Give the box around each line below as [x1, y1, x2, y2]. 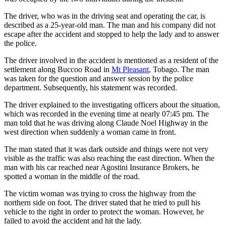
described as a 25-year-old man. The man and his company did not [4, 20, 215, 29]
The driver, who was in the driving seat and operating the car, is [4, 11, 205, 20]
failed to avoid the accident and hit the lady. [4, 216, 142, 225]
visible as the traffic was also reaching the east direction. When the [4, 153, 214, 162]
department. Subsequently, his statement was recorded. [4, 83, 177, 92]
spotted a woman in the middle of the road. [4, 172, 140, 181]
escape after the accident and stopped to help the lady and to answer [4, 29, 219, 38]
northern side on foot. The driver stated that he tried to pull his [4, 198, 200, 207]
